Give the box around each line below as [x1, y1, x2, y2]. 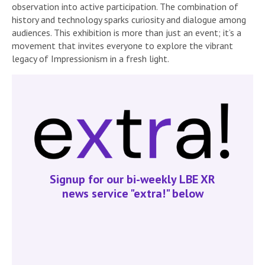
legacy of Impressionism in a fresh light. [12, 53, 169, 65]
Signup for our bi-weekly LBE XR [50, 172, 215, 188]
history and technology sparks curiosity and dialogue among [12, 14, 246, 26]
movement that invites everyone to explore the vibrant [12, 40, 233, 52]
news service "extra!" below [62, 186, 203, 202]
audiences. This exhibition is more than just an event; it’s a [12, 27, 241, 39]
